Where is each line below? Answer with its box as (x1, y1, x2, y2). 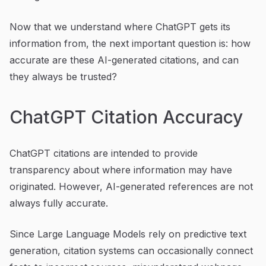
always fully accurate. (9, 197, 108, 209)
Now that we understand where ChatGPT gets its (9, 20, 230, 33)
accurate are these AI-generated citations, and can (9, 53, 239, 66)
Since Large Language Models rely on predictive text (9, 227, 246, 240)
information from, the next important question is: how (9, 37, 251, 49)
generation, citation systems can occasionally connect (9, 244, 253, 256)
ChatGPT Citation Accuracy (9, 106, 243, 128)
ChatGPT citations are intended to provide (9, 147, 198, 159)
